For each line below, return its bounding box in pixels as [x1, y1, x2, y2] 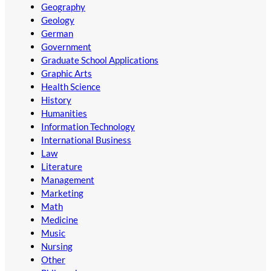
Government [41, 41, 91, 52]
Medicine [41, 214, 78, 225]
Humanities [41, 107, 87, 119]
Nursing [41, 240, 73, 252]
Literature [41, 160, 82, 172]
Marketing [41, 187, 83, 198]
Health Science [41, 80, 100, 92]
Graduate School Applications [41, 54, 158, 65]
